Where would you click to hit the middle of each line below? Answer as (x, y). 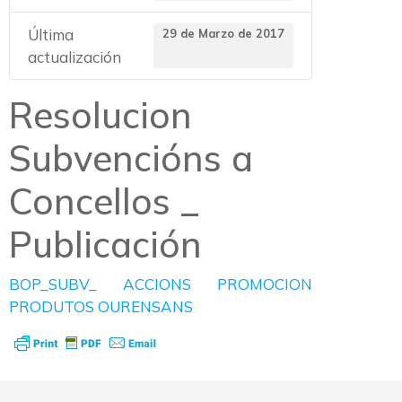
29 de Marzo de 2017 (224, 34)
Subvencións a (131, 158)
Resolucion (100, 115)
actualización (74, 57)
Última (51, 35)
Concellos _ (104, 201)
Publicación (105, 244)
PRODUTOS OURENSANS (101, 306)
